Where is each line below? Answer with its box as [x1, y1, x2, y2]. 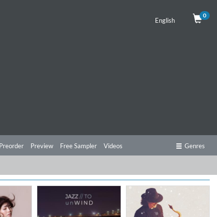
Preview [31, 142, 53, 150]
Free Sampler [60, 142, 97, 150]
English [155, 16, 176, 24]
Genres [185, 142, 205, 150]
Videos [104, 142, 123, 150]
